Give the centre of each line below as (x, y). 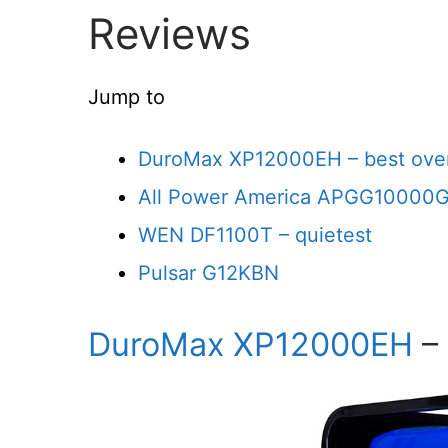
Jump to (126, 97)
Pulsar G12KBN (208, 273)
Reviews (169, 33)
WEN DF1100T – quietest (255, 235)
